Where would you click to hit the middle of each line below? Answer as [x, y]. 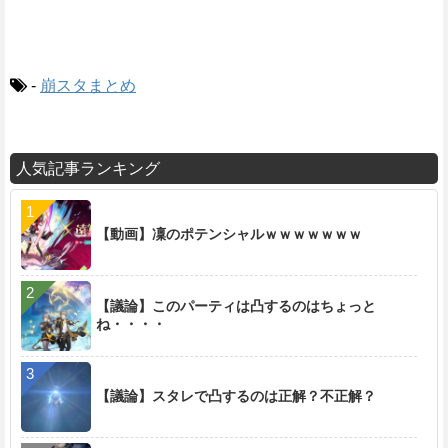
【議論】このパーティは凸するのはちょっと [236, 306]
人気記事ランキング [88, 169]
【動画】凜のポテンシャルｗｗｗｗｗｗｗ [229, 234]
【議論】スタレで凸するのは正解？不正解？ [236, 396]
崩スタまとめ [88, 86]
